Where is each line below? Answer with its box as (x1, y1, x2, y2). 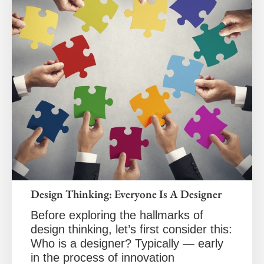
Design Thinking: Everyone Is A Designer (31, 187, 222, 202)
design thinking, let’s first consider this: (31, 223, 232, 236)
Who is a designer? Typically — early (31, 237, 223, 250)
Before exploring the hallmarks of (31, 209, 203, 222)
